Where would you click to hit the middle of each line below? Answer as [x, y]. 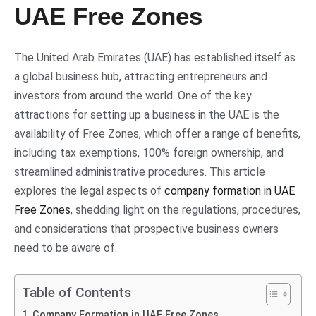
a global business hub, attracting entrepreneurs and [141, 77]
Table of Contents [77, 293]
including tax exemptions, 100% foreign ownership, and [149, 153]
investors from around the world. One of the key [133, 96]
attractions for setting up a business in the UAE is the [147, 115]
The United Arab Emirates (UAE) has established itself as [155, 58]
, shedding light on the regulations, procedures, [186, 210]
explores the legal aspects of [89, 191]
